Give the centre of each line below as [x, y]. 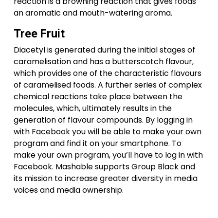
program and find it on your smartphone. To [98, 143]
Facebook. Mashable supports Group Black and [104, 167]
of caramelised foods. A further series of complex [108, 85]
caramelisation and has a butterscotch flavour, [104, 62]
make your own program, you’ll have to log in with [108, 155]
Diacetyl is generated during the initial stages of [104, 50]
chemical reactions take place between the [98, 97]
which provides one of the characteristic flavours [108, 73]
